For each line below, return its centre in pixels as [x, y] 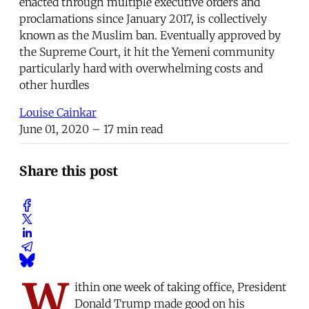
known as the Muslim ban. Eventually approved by [150, 35]
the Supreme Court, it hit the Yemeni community [147, 51]
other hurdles [54, 84]
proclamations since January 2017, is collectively [143, 18]
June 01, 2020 [54, 129]
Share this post [69, 171]
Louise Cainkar [58, 112]
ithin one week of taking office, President [180, 287]
